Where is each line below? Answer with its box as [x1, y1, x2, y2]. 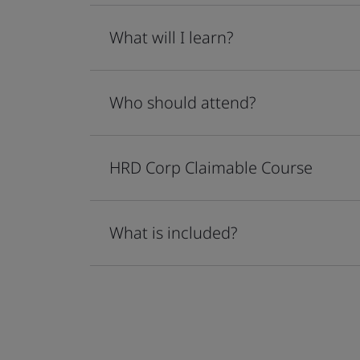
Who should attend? [109, 92, 256, 113]
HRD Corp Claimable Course [109, 157, 313, 178]
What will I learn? [109, 27, 233, 48]
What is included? [109, 222, 237, 243]
